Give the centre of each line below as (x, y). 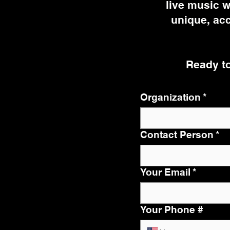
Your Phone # (172, 209)
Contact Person (177, 135)
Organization (170, 97)
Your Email (165, 172)
